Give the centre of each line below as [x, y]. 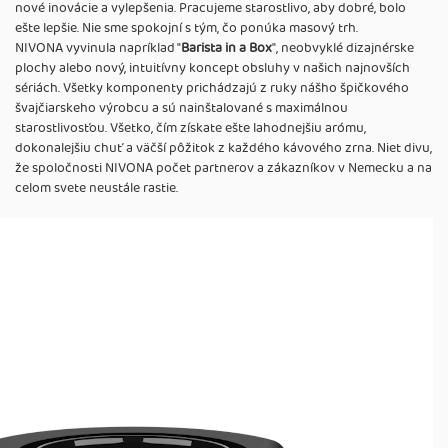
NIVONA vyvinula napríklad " [98, 48]
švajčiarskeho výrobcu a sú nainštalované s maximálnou [181, 108]
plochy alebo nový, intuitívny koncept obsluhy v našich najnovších [212, 68]
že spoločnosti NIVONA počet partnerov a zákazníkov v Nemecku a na [223, 168]
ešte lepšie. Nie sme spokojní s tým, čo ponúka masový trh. [186, 28]
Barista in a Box [226, 48]
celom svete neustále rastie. [96, 188]
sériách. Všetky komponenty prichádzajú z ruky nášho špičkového [212, 88]
